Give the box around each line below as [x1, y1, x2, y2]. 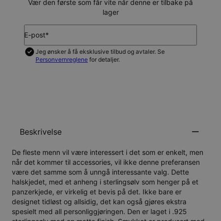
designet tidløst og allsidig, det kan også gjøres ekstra [12, 197, 186, 206]
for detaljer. [88, 55, 120, 63]
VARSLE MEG [87, 70, 134, 78]
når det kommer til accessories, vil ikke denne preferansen [12, 158, 200, 167]
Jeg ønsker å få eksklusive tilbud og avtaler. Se [36, 47, 165, 55]
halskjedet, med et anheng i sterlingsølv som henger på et [12, 178, 198, 186]
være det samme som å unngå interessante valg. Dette [12, 168, 189, 177]
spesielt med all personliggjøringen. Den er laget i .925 [12, 207, 187, 216]
